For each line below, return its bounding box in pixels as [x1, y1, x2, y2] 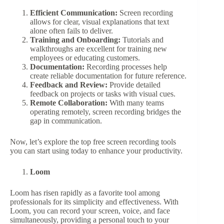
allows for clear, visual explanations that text [30, 17, 169, 26]
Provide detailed [107, 80, 160, 89]
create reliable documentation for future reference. [30, 71, 186, 80]
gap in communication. [30, 116, 102, 125]
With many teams [107, 98, 164, 107]
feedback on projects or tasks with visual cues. [30, 89, 175, 98]
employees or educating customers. [30, 53, 140, 62]
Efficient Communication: [30, 8, 117, 17]
